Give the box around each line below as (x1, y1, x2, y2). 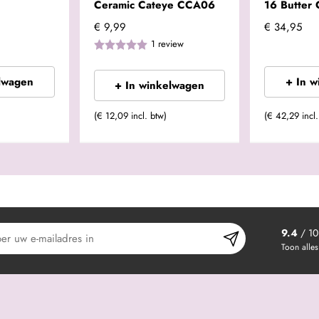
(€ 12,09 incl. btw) (93, 109, 167, 123)
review (157, 37, 184, 51)
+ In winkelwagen (114, 78, 204, 94)
